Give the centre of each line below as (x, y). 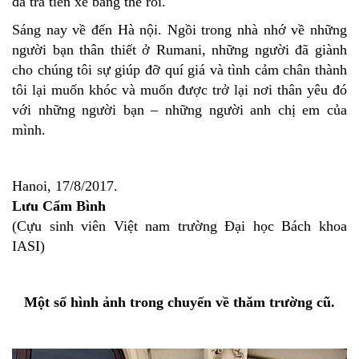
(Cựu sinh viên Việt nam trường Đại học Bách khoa (179, 226)
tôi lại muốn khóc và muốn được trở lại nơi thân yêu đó (179, 89)
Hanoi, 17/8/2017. (65, 186)
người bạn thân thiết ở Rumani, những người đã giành (179, 49)
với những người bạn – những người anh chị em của (179, 109)
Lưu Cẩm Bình (59, 206)
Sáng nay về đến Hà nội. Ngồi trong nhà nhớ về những (179, 29)
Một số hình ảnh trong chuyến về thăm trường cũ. (179, 302)
